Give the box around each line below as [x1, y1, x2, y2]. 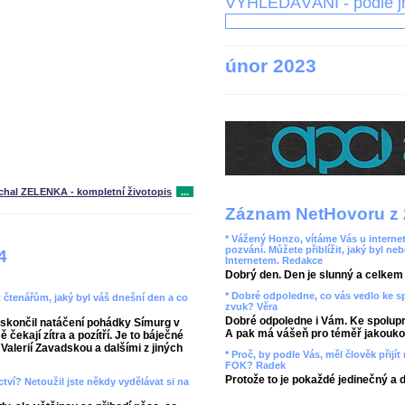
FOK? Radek [225, 360, 286, 371]
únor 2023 [225, 55, 316, 76]
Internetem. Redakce [225, 255, 323, 266]
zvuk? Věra [225, 301, 278, 312]
